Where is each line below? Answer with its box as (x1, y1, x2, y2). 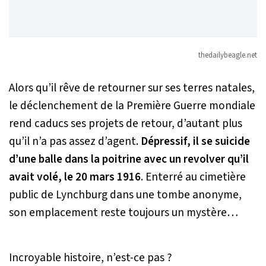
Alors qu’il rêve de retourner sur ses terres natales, (9, 80, 255, 97)
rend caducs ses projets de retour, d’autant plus (9, 115, 242, 132)
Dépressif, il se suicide (141, 133, 250, 150)
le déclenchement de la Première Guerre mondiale (9, 97, 255, 115)
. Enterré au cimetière (141, 169, 246, 186)
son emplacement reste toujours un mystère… (9, 204, 238, 221)
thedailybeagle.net (198, 50, 257, 61)
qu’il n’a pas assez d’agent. (9, 133, 141, 150)
